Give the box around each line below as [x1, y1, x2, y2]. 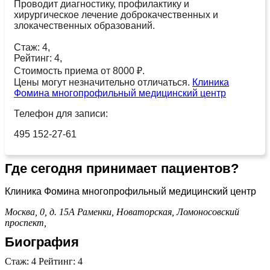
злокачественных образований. [14, 20, 155, 31]
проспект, [5, 217, 49, 228]
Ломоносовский [177, 206, 239, 217]
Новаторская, [116, 206, 177, 217]
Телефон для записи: [14, 108, 108, 119]
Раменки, [77, 206, 116, 217]
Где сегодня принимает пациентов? [5, 160, 239, 176]
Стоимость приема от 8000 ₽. [14, 65, 145, 76]
